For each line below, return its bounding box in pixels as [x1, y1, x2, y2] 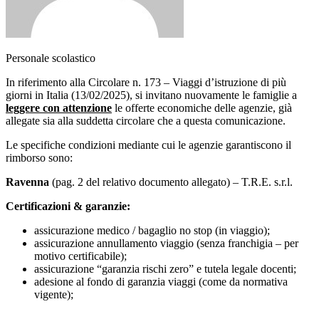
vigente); [34, 288, 73, 300]
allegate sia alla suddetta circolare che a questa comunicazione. [6, 114, 286, 127]
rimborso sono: [6, 151, 73, 164]
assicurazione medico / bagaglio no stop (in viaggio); [34, 224, 270, 236]
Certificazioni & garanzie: [6, 199, 130, 212]
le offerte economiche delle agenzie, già [112, 101, 292, 114]
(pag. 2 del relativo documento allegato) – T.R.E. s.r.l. [49, 175, 293, 188]
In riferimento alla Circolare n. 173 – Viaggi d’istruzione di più [6, 75, 286, 88]
